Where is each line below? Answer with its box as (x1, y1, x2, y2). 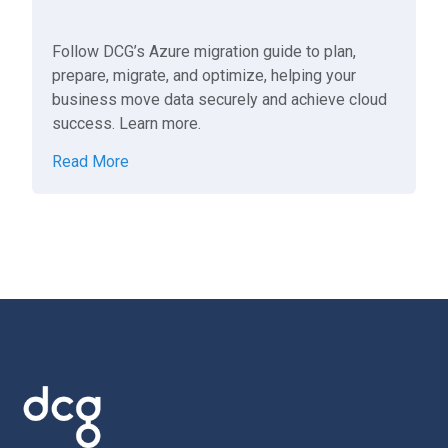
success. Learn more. (52, 114, 202, 133)
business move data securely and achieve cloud (52, 90, 388, 109)
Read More (52, 152, 130, 171)
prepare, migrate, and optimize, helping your (52, 66, 357, 85)
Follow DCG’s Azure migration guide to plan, (52, 42, 357, 61)
